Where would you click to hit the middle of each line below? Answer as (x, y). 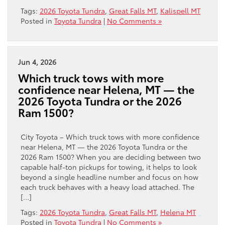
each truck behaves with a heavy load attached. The (107, 187)
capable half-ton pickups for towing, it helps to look (109, 166)
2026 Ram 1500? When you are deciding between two (111, 156)
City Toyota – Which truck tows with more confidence (110, 136)
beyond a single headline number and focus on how (109, 177)
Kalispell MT (180, 10)
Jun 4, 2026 (37, 62)
